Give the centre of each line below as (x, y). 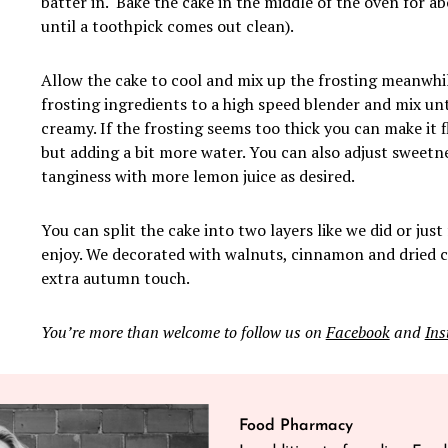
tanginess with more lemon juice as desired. (199, 176)
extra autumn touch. (115, 278)
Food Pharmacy (296, 426)
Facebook (357, 332)
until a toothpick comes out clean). (167, 26)
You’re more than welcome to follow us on (183, 332)
